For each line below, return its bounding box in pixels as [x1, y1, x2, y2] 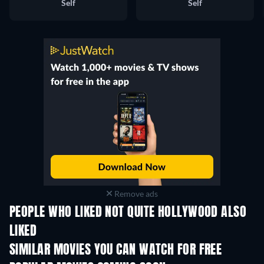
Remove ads [112, 188, 158, 199]
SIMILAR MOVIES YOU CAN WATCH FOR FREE [9, 243, 222, 257]
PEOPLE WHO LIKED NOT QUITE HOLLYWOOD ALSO [9, 206, 247, 219]
